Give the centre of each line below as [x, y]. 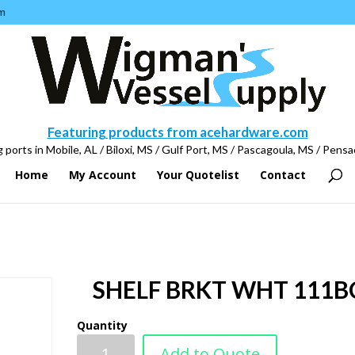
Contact [282, 175]
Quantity [103, 325]
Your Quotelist [198, 175]
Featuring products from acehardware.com [177, 132]
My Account [102, 175]
